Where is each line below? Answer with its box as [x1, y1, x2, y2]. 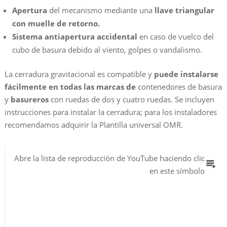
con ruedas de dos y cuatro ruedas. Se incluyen [48, 94, 214, 104]
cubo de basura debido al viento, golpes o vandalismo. [12, 44, 202, 55]
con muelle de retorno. [12, 18, 100, 28]
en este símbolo [149, 165, 205, 176]
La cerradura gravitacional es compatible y [4, 68, 152, 79]
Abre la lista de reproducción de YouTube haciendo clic [14, 153, 205, 163]
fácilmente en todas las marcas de [4, 81, 136, 92]
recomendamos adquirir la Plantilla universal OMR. [4, 119, 183, 130]
